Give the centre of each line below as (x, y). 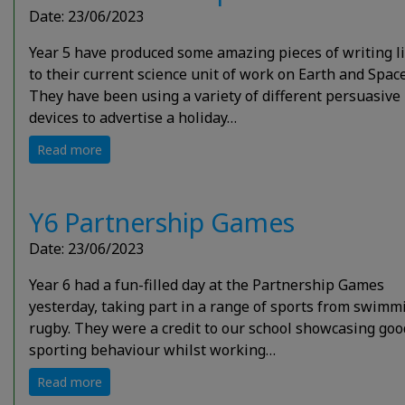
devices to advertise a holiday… (133, 117)
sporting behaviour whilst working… (152, 349)
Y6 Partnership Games (162, 221)
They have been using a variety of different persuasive (215, 95)
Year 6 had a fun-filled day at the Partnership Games (207, 284)
